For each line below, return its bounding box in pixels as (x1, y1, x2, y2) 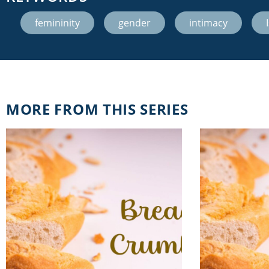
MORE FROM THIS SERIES (6, 98, 189, 119)
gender (118, 16, 151, 29)
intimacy (189, 16, 228, 29)
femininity (35, 16, 80, 29)
